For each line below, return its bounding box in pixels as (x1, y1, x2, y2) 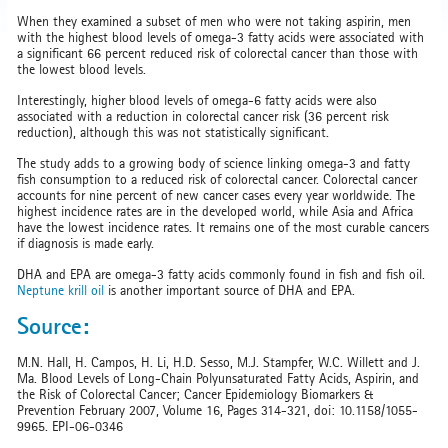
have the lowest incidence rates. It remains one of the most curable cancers (17, 219, 429, 235)
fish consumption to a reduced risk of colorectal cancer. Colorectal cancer (17, 171, 417, 187)
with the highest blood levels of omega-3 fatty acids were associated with (17, 29, 424, 45)
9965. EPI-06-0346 (17, 418, 123, 434)
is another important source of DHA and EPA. (104, 282, 355, 298)
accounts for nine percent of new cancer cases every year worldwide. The (17, 187, 415, 203)
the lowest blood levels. (17, 61, 146, 77)
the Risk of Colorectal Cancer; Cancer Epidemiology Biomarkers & (17, 386, 373, 402)
